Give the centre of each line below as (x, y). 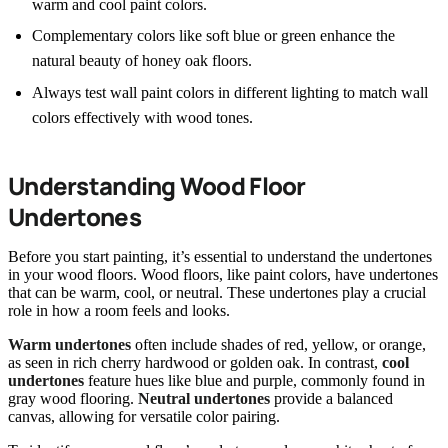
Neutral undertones (204, 398)
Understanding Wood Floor (157, 185)
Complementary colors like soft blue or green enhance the (213, 36)
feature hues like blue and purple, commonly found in (254, 380)
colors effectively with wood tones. (142, 117)
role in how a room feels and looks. (119, 310)
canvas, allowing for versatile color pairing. (144, 416)
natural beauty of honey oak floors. (142, 61)
